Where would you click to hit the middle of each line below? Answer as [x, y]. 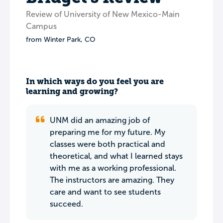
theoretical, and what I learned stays [116, 156]
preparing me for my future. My [108, 132]
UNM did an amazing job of [100, 120]
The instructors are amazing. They [112, 180]
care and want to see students [105, 192]
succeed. [66, 204]
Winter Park [62, 40]
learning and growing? [72, 91]
